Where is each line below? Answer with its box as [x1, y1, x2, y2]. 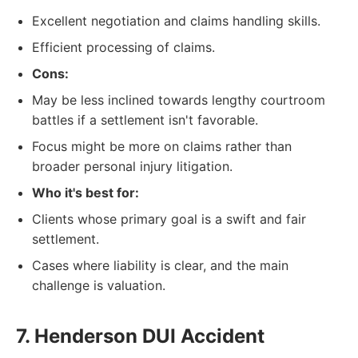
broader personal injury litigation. [32, 158, 233, 174]
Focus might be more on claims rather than [32, 138, 292, 154]
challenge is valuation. [32, 277, 165, 293]
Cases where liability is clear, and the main [32, 257, 288, 273]
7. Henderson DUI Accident [16, 324, 265, 348]
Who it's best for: [32, 185, 139, 201]
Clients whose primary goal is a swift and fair [32, 211, 306, 227]
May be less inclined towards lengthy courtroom [32, 92, 325, 108]
